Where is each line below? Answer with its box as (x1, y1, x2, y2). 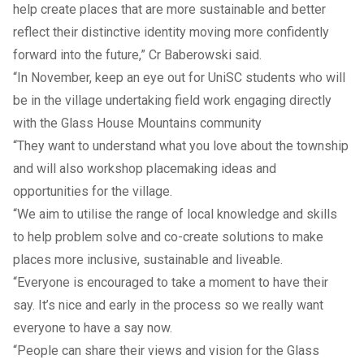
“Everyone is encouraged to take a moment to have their (13, 274, 328, 290)
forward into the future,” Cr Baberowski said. (13, 46, 265, 63)
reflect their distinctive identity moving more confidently (13, 24, 329, 40)
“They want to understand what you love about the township (13, 137, 349, 154)
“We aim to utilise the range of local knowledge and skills (13, 206, 337, 222)
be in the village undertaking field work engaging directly (13, 92, 331, 108)
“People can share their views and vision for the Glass (13, 342, 319, 358)
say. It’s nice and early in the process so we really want (13, 297, 323, 313)
